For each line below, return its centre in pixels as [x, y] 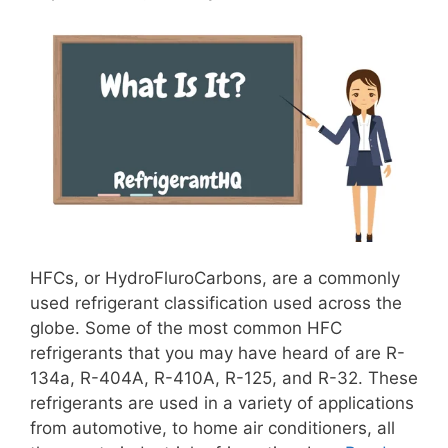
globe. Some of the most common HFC [186, 327]
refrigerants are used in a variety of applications [222, 402]
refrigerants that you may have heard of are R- [217, 352]
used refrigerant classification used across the [216, 302]
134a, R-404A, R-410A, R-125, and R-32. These [224, 377]
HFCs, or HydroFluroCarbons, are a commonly [215, 277]
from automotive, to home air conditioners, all [212, 427]
